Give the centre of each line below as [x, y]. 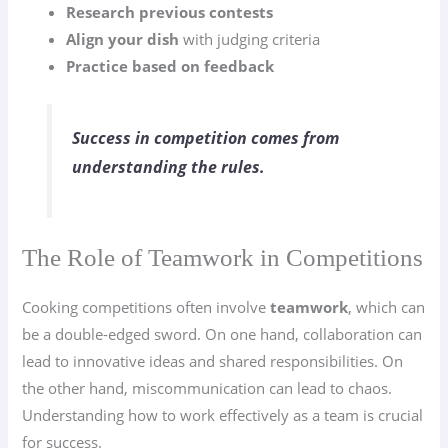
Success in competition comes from [205, 138]
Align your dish [123, 39]
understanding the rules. [168, 167]
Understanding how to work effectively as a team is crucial [223, 415]
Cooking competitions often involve [146, 307]
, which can [387, 307]
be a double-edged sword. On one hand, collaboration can [222, 334]
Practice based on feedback [170, 66]
